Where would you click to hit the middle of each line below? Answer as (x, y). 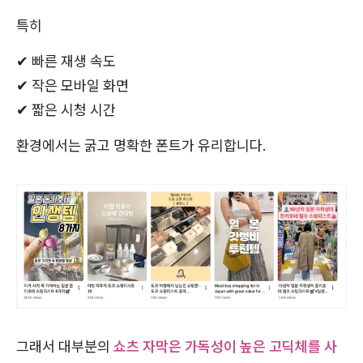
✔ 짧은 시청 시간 (66, 110)
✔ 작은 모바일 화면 (73, 86)
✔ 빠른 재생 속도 (66, 62)
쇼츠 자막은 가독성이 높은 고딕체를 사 (225, 346)
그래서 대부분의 (65, 346)
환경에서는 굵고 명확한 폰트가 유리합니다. (141, 146)
